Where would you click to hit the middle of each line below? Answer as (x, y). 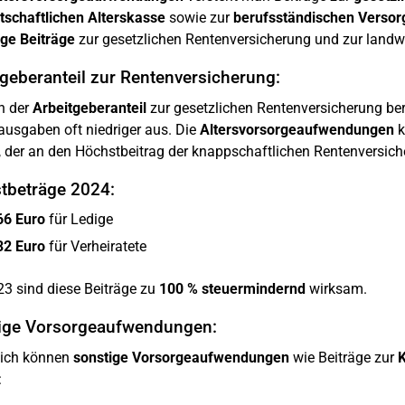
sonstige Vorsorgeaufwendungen (181, 358)
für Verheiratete (95, 246)
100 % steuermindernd (232, 289)
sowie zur (199, 18)
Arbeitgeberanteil (89, 108)
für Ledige (79, 219)
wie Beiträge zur (343, 358)
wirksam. (336, 289)
